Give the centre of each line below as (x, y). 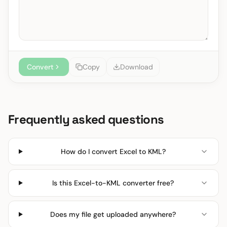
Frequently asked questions (86, 119)
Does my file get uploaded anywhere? (113, 214)
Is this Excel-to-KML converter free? (113, 183)
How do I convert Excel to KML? (113, 152)
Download (137, 67)
